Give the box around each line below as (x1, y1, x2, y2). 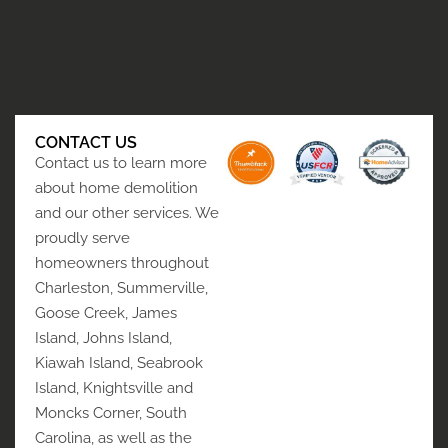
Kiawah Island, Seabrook (35, 354, 203, 373)
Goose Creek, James (35, 304, 177, 323)
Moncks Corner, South (35, 404, 187, 423)
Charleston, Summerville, (35, 279, 208, 298)
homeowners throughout (35, 254, 209, 273)
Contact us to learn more (35, 154, 207, 173)
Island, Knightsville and (35, 379, 193, 398)
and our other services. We (35, 204, 219, 223)
